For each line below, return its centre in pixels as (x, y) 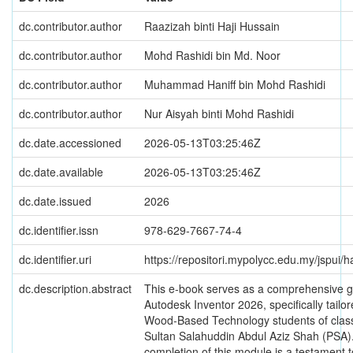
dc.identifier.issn (59, 230)
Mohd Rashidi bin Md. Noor (212, 56)
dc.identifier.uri (55, 260)
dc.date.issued (55, 201)
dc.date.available (61, 172)
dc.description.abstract (75, 289)
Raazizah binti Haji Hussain (212, 26)
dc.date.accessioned (70, 143)
